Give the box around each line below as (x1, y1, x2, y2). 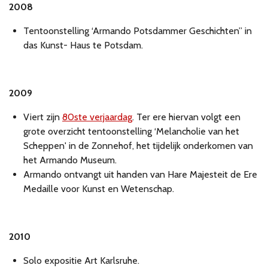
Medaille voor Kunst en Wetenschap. (23, 183, 174, 195)
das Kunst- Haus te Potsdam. (23, 39, 143, 51)
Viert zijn (23, 111, 62, 123)
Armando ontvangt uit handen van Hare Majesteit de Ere (23, 169, 257, 181)
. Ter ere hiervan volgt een (132, 111, 240, 123)
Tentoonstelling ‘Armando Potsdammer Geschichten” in (23, 25, 252, 37)
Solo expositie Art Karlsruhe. (23, 255, 139, 267)
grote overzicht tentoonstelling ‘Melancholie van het (23, 126, 239, 138)
